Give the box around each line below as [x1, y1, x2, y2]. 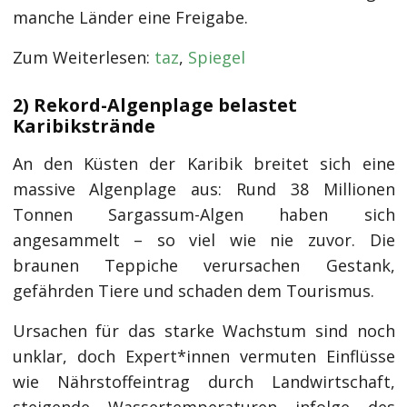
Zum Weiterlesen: [12, 46, 154, 69]
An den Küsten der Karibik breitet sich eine [12, 153, 395, 175]
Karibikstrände [12, 114, 155, 139]
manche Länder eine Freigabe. [12, 6, 248, 29]
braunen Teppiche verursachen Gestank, [12, 254, 395, 277]
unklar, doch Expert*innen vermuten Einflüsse [12, 345, 395, 368]
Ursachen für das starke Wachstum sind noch [12, 320, 395, 342]
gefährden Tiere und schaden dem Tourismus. [12, 280, 374, 303]
